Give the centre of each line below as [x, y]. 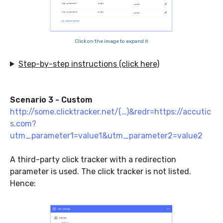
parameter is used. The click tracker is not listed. [101, 171]
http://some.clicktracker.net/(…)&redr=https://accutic [111, 111]
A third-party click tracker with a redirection [93, 159]
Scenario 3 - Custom [51, 100]
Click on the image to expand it [111, 41]
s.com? [23, 123]
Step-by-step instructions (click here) [89, 64]
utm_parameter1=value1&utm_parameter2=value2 [106, 135]
